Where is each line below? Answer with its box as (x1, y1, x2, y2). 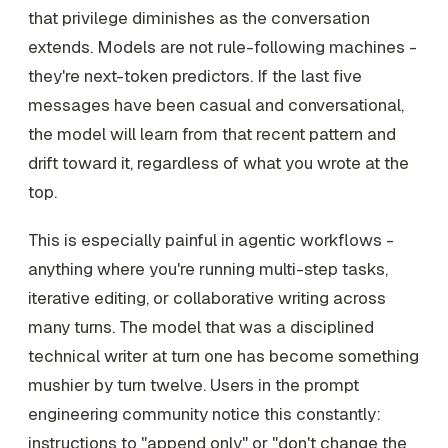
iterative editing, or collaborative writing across (28, 286, 386, 309)
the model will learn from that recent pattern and (28, 123, 396, 146)
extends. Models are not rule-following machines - (28, 36, 417, 59)
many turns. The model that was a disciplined (28, 315, 374, 338)
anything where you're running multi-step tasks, (28, 257, 388, 280)
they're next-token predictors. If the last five (28, 65, 362, 88)
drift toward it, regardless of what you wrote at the (28, 152, 409, 175)
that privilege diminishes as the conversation (28, 7, 370, 30)
